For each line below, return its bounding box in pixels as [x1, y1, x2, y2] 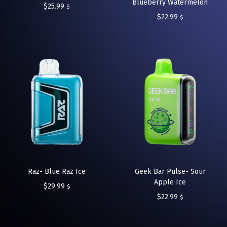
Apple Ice [154, 177, 186, 186]
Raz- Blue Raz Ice [27, 167, 86, 176]
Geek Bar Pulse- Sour [134, 167, 206, 176]
